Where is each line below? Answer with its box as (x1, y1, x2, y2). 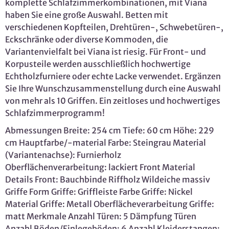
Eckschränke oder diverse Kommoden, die (5, 34, 168, 45)
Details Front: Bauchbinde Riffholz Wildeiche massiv (5, 174, 210, 185)
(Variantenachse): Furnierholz (5, 150, 121, 161)
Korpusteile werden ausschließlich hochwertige (5, 59, 191, 70)
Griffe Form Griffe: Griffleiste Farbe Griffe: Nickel (5, 187, 193, 197)
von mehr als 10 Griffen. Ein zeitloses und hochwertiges (5, 96, 220, 106)
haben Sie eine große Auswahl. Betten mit (5, 10, 168, 20)
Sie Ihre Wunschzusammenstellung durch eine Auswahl (5, 83, 221, 94)
